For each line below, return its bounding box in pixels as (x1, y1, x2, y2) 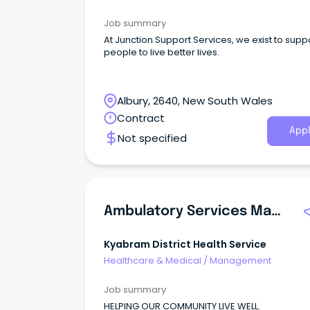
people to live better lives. (104, 45, 219, 59)
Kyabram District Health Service (104, 237, 266, 251)
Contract (117, 110, 165, 125)
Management (210, 254, 271, 268)
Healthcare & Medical (104, 254, 201, 268)
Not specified (118, 130, 187, 145)
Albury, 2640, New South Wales (117, 93, 273, 108)
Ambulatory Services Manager (271, 203, 281, 219)
